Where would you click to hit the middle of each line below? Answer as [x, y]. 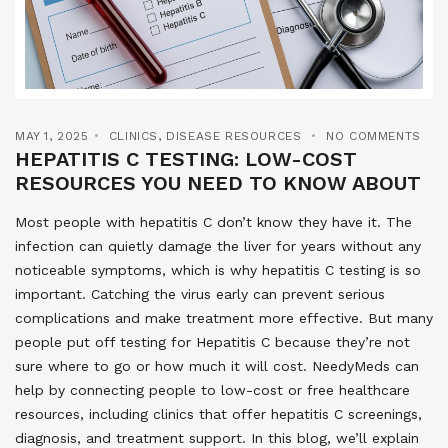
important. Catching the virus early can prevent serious [200, 293]
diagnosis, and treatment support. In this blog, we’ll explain [217, 437]
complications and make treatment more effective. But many [224, 317]
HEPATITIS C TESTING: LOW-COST [186, 158]
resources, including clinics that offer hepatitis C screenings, [218, 413]
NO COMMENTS [373, 135]
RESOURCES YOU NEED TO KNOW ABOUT [218, 182]
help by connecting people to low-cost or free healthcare [212, 389]
